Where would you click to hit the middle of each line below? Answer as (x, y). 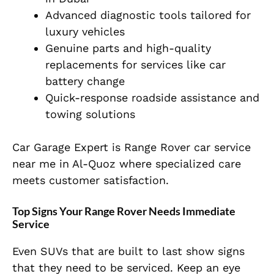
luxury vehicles (85, 32)
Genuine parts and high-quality (128, 48)
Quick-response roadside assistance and (152, 98)
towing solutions (90, 114)
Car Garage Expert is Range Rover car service (131, 147)
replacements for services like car (135, 65)
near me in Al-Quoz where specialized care (127, 164)
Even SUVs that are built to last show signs (128, 251)
